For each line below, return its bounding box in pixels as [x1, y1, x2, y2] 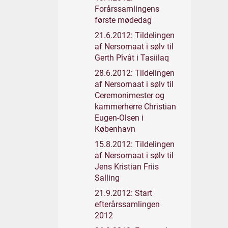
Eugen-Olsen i [95, 113, 144, 123]
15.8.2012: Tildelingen [95, 139, 175, 149]
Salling [95, 173, 120, 183]
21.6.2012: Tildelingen [95, 31, 175, 40]
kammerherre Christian [95, 102, 176, 111]
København [95, 124, 135, 134]
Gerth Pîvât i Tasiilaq [95, 53, 169, 63]
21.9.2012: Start [95, 188, 152, 198]
